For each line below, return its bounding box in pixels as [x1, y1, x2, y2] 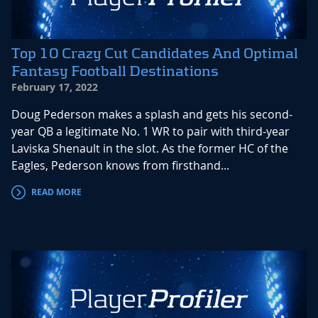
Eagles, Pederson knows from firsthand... [11, 158, 229, 174]
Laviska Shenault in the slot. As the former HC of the [11, 141, 288, 157]
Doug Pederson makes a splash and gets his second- [11, 106, 292, 123]
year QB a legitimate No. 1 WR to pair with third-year [11, 124, 290, 140]
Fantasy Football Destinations [11, 63, 219, 79]
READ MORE [31, 186, 82, 199]
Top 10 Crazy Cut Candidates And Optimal [11, 45, 298, 62]
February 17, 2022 [11, 80, 98, 94]
